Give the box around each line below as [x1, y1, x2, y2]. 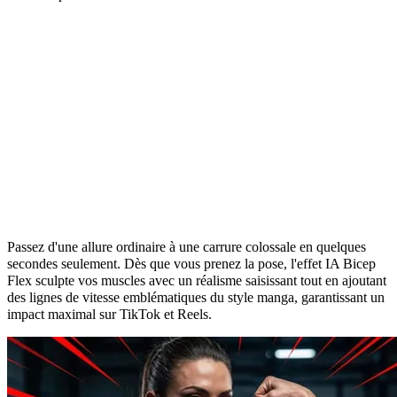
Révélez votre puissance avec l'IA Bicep [7, 157, 366, 181]
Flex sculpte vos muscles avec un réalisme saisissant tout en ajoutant [7, 272, 386, 288]
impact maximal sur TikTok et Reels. [7, 306, 212, 322]
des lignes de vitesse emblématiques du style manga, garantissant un [7, 289, 385, 305]
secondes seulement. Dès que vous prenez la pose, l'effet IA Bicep [7, 255, 376, 271]
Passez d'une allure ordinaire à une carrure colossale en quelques [7, 238, 366, 254]
